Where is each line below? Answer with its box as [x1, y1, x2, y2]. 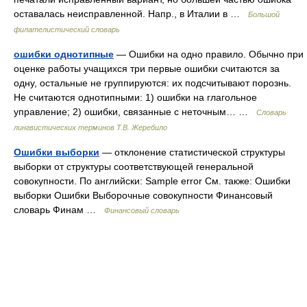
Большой [248, 10, 280, 19]
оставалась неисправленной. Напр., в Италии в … [14, 8, 248, 19]
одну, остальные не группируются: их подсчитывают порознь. [14, 77, 291, 88]
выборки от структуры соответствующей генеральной [14, 161, 254, 172]
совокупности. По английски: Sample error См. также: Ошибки [14, 175, 291, 186]
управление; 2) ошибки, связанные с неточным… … [14, 106, 256, 117]
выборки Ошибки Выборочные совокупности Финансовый [14, 190, 273, 201]
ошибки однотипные [14, 49, 114, 60]
